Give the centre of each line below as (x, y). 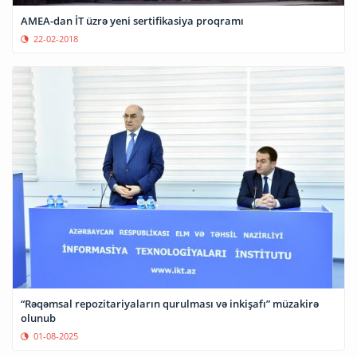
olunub (38, 318)
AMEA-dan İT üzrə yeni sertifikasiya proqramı (132, 21)
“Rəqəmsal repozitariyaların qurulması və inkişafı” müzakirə (170, 303)
